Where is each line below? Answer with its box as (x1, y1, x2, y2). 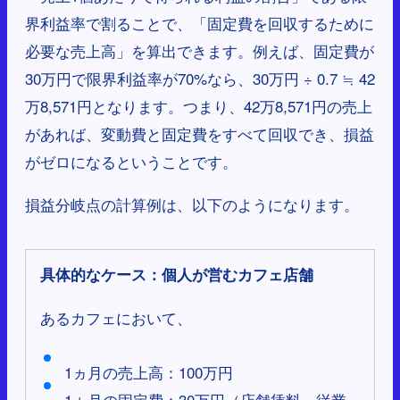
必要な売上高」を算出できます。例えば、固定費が (25, 39, 374, 62)
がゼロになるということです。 (25, 150, 237, 173)
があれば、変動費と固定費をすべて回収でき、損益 (25, 122, 374, 146)
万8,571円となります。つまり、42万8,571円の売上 (25, 95, 372, 118)
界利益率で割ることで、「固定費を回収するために (25, 12, 374, 35)
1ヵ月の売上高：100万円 (64, 361, 233, 384)
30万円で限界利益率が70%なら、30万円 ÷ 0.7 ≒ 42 (25, 67, 375, 90)
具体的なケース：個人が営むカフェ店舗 (40, 263, 313, 286)
